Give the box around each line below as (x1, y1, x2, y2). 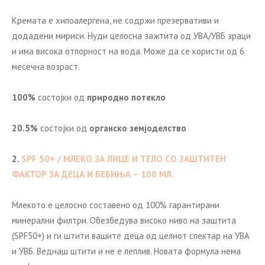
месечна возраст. (12, 61, 80, 72)
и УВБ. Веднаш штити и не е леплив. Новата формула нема (12, 245, 241, 257)
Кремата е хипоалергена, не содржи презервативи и (12, 15, 219, 26)
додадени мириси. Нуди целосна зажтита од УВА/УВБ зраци (12, 30, 251, 41)
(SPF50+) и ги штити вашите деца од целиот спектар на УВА (12, 230, 250, 241)
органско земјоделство (89, 122, 186, 134)
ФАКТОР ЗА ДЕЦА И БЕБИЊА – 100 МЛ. (12, 169, 174, 180)
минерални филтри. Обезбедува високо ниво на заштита (12, 215, 236, 226)
